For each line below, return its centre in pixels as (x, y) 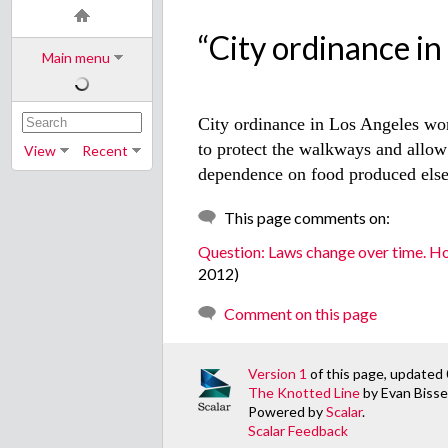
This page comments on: (307, 218)
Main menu (75, 57)
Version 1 (278, 374)
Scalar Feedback (298, 431)
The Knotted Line (304, 393)
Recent (104, 150)
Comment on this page (301, 314)
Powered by (287, 412)
